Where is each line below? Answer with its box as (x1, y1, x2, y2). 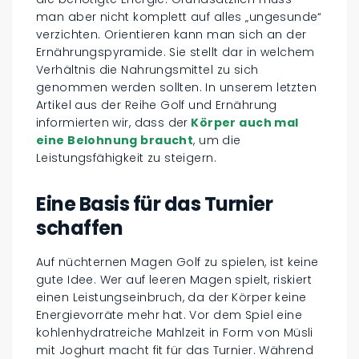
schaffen (36, 214, 123, 241)
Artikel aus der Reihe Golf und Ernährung (36, 96, 277, 113)
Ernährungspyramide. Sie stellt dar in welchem (36, 43, 315, 60)
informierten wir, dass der (36, 114, 188, 131)
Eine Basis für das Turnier (36, 190, 273, 217)
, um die (193, 131, 241, 148)
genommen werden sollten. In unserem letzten (36, 79, 317, 95)
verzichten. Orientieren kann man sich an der (36, 26, 307, 42)
